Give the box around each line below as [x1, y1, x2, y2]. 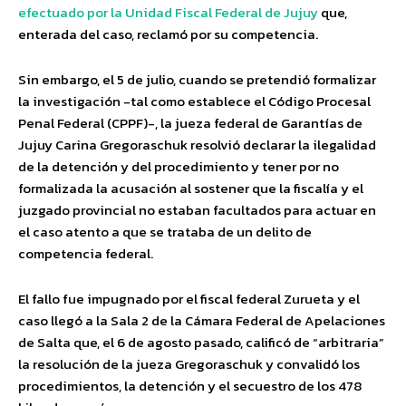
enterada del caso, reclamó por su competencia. [18, 24, 318, 45]
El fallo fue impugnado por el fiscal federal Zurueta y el [18, 288, 360, 310]
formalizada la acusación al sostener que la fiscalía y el [18, 178, 363, 199]
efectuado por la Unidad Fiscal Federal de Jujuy [18, 2, 318, 24]
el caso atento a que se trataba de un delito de [18, 221, 312, 243]
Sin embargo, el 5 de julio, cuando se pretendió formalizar [18, 69, 376, 91]
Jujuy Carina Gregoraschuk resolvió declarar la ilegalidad [18, 134, 376, 156]
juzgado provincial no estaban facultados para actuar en [18, 199, 376, 221]
